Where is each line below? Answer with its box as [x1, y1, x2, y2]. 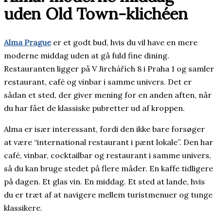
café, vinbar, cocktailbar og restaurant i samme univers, [4, 150, 211, 160]
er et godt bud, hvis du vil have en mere [51, 37, 198, 47]
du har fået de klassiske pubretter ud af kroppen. [4, 103, 185, 113]
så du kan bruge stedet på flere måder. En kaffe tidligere [4, 163, 213, 173]
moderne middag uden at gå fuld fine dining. [4, 50, 169, 60]
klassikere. [4, 202, 42, 213]
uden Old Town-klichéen [4, 3, 188, 24]
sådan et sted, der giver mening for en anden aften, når [4, 90, 212, 100]
